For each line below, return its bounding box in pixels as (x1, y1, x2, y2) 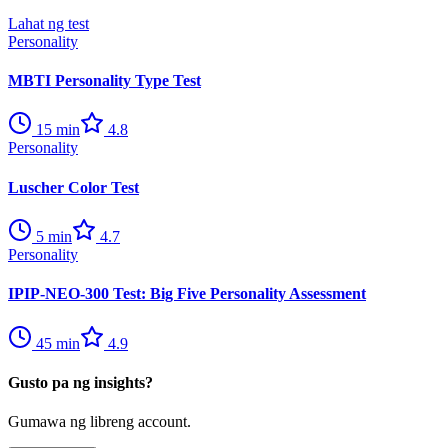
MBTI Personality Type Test (8, 72, 201, 90)
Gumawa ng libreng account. (8, 413, 191, 431)
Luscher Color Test (8, 178, 139, 196)
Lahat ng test (8, 14, 89, 32)
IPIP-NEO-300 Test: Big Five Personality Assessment (8, 285, 366, 303)
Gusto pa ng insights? (8, 373, 153, 391)
